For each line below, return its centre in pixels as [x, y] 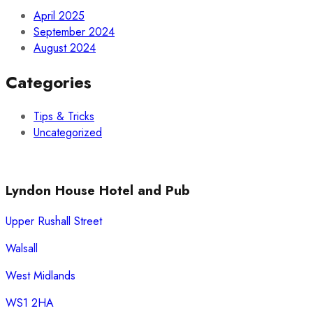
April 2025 [59, 16]
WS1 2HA [30, 303]
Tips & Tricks [64, 117]
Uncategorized [68, 133]
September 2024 [74, 32]
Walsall [22, 248]
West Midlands [41, 275]
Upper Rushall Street [54, 221]
